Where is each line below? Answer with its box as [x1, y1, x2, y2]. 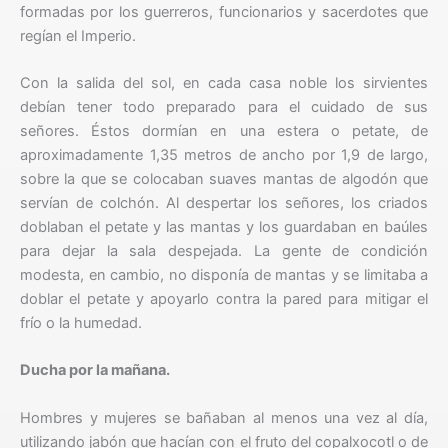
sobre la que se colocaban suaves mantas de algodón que [20, 170, 428, 189]
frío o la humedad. [20, 314, 146, 333]
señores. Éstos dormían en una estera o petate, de [20, 122, 428, 141]
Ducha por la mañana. [20, 361, 170, 380]
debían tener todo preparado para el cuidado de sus [20, 98, 428, 117]
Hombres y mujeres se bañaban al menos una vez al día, [20, 408, 428, 427]
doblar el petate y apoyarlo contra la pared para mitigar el [20, 290, 428, 309]
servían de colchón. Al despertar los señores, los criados [20, 194, 428, 213]
